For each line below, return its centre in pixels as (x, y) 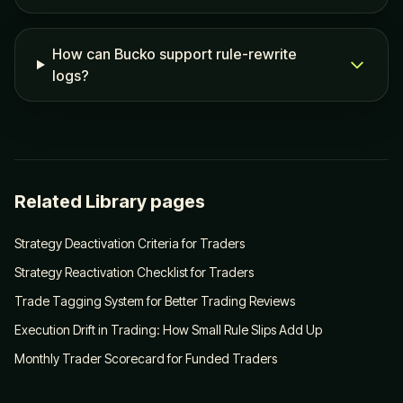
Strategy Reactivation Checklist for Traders (134, 272)
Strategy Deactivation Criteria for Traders (130, 243)
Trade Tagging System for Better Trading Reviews (155, 301)
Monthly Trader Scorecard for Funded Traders (146, 358)
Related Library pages (110, 201)
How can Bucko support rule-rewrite (174, 54)
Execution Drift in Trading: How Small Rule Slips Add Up (168, 330)
